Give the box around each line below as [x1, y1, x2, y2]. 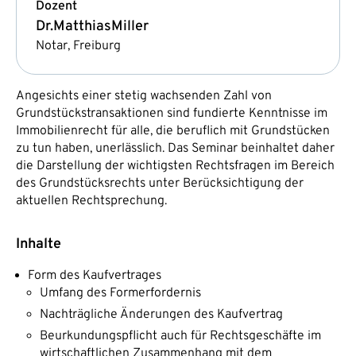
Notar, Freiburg [36, 37, 121, 54]
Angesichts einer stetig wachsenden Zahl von [16, 87, 272, 104]
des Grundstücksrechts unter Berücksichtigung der [16, 175, 304, 192]
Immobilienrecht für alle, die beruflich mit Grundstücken [16, 122, 330, 139]
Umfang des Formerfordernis [40, 284, 201, 301]
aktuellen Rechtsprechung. [16, 192, 167, 209]
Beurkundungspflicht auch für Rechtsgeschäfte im [40, 327, 321, 344]
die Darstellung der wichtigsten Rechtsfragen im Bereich [16, 157, 335, 174]
